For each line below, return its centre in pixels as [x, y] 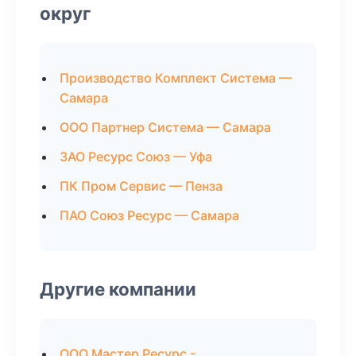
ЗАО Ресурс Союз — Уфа [136, 157]
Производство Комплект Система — [176, 78]
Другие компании [118, 289]
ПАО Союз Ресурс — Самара [149, 215]
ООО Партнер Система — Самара [165, 127]
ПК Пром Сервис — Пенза [141, 186]
